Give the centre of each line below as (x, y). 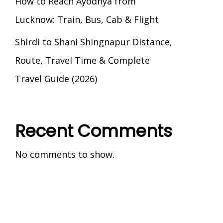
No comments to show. (64, 154)
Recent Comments (93, 131)
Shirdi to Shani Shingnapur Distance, (93, 42)
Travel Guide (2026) (56, 79)
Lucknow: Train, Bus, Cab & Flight (87, 19)
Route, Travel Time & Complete (82, 60)
